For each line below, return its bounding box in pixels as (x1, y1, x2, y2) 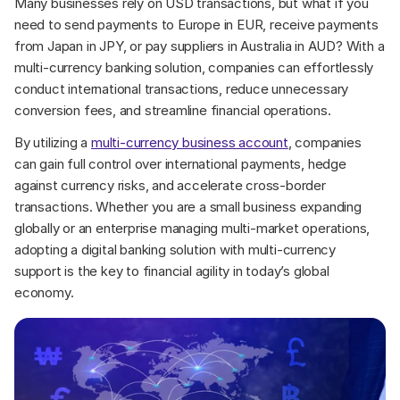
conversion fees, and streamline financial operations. (14, 102, 331, 119)
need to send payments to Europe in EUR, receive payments (14, 16, 379, 33)
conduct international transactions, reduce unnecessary (14, 80, 349, 97)
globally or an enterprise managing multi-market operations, (14, 220, 371, 237)
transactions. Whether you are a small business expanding (14, 198, 362, 215)
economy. (14, 284, 74, 301)
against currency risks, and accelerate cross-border (14, 177, 326, 194)
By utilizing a (14, 134, 92, 151)
